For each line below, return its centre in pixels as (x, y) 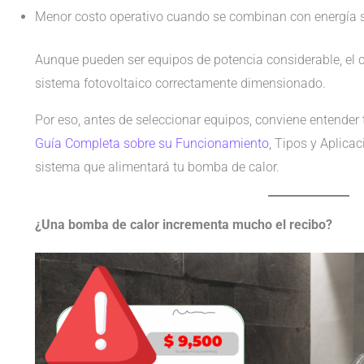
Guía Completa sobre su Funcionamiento (152, 143)
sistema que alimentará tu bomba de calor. (157, 167)
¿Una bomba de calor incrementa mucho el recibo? (183, 224)
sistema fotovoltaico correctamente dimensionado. (180, 83)
